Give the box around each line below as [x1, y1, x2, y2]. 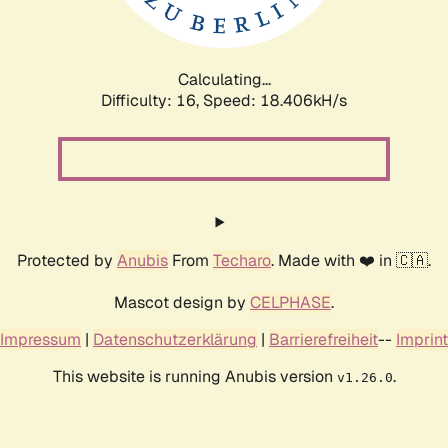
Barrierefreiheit [269, 328, 378, 350]
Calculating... [177, 68, 271, 90]
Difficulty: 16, [101, 89, 203, 111]
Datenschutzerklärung [93, 328, 257, 350]
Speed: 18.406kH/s [203, 89, 347, 111]
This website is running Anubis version [52, 365, 337, 387]
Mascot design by [114, 291, 250, 313]
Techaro [213, 249, 271, 271]
